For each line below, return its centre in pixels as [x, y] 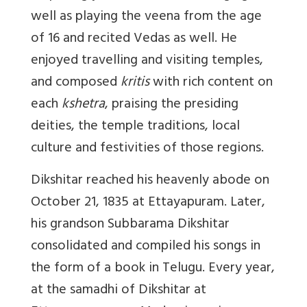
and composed [76, 83]
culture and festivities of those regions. [147, 149]
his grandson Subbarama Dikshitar [130, 225]
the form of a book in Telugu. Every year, [153, 269]
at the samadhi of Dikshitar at [119, 291]
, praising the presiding [172, 105]
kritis [135, 83]
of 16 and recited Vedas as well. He [134, 39]
